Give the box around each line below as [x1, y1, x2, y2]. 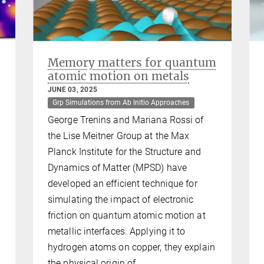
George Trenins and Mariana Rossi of [48, 114, 204, 126]
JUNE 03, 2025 [48, 85, 98, 94]
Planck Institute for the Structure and [48, 146, 201, 157]
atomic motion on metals [48, 69, 189, 84]
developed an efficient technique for [48, 177, 197, 189]
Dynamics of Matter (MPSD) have [48, 161, 187, 173]
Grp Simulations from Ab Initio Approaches [52, 98, 190, 107]
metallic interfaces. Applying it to [48, 225, 186, 237]
